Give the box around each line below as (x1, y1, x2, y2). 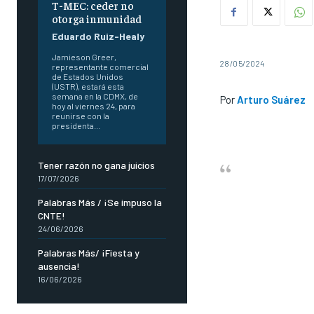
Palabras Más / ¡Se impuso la (38, 196, 162, 209)
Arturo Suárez (236, 93, 306, 107)
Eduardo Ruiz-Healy (52, 30, 144, 43)
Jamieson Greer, (52, 52, 116, 62)
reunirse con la (52, 111, 109, 121)
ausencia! (38, 260, 80, 273)
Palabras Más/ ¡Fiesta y (38, 247, 139, 259)
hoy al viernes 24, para (52, 101, 135, 111)
